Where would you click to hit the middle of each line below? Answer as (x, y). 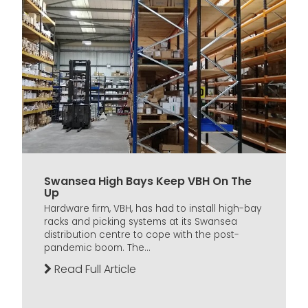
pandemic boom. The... (97, 248)
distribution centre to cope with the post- (142, 235)
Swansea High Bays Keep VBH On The (148, 181)
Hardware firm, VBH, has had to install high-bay (153, 209)
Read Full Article (94, 269)
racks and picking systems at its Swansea (141, 222)
